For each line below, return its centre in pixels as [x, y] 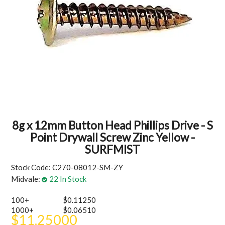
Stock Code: [31, 167]
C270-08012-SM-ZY [88, 167]
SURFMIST [113, 150]
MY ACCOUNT [113, 18]
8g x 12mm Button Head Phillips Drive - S [113, 126]
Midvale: [26, 179]
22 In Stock [68, 179]
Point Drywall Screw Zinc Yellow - [113, 138]
